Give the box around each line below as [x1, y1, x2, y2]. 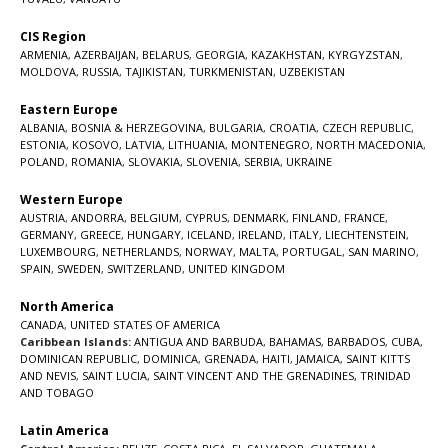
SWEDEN [57, 260, 101, 276]
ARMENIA [20, 46, 68, 62]
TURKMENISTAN [189, 63, 273, 79]
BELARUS [142, 46, 189, 62]
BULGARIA [209, 119, 263, 135]
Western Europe [20, 190, 123, 208]
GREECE [80, 226, 121, 242]
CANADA [20, 316, 64, 332]
